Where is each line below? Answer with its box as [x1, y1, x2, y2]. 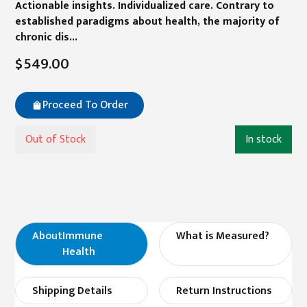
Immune [62, 226, 103, 245]
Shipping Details [32, 281, 112, 299]
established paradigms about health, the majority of [15, 12, 280, 30]
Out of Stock [25, 130, 86, 149]
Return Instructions [175, 281, 271, 299]
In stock [245, 130, 282, 149]
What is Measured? [175, 226, 269, 245]
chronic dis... [15, 27, 78, 46]
